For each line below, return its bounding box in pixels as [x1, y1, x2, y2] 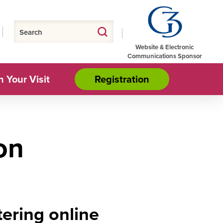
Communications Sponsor [127, 51, 202, 61]
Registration [94, 72, 149, 87]
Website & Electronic [135, 42, 194, 52]
